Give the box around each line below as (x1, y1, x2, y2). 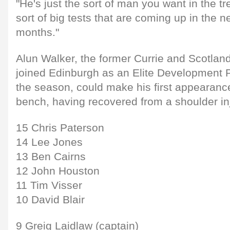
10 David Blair (16, 194, 85, 206)
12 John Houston (16, 165, 100, 178)
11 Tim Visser (16, 179, 82, 192)
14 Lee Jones (16, 136, 83, 149)
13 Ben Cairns (16, 150, 86, 163)
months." (16, 26, 59, 39)
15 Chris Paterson (16, 122, 104, 135)
